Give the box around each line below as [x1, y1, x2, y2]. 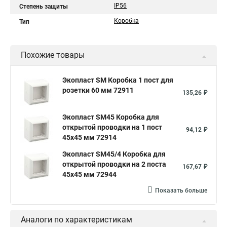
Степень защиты [19, 3, 68, 10]
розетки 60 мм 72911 [62, 86, 134, 94]
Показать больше [155, 187, 207, 194]
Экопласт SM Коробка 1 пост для [62, 76, 173, 84]
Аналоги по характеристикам [21, 215, 132, 224]
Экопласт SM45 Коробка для [62, 113, 159, 121]
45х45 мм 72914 [62, 133, 117, 141]
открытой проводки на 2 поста [62, 160, 166, 168]
